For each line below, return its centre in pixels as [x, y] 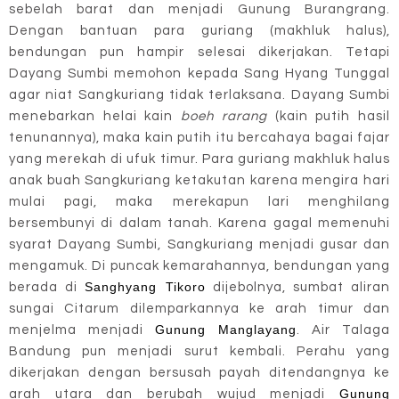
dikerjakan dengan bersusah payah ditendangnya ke [199, 372]
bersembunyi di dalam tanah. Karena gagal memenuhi [199, 223]
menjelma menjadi [82, 330]
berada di [47, 287]
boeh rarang [224, 116]
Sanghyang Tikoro [145, 286]
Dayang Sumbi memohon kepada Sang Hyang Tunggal [199, 73]
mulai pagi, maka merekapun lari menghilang [199, 201]
